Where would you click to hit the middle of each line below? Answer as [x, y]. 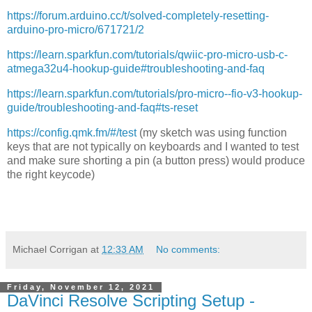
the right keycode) [51, 174]
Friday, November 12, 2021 [81, 287]
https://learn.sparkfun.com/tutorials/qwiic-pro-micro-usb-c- [147, 55]
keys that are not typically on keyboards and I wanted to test [153, 146]
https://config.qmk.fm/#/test [72, 132]
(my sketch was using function [212, 132]
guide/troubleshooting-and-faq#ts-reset [102, 108]
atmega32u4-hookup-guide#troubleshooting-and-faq [136, 69]
